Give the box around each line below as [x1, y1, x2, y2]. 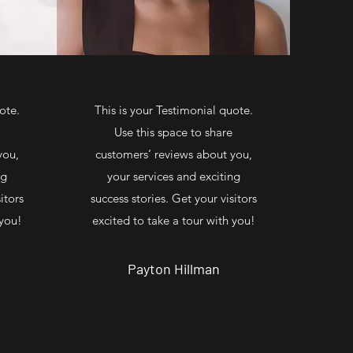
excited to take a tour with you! [91, 212, 255, 228]
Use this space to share [114, 124, 232, 139]
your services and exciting [106, 168, 240, 184]
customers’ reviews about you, [95, 146, 252, 162]
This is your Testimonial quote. [94, 102, 253, 117]
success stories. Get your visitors [90, 190, 257, 206]
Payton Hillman [127, 259, 220, 277]
